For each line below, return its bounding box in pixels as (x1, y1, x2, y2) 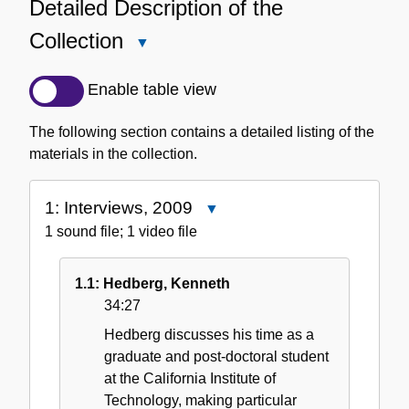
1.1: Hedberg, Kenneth (75, 275, 230, 291)
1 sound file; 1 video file (45, 223, 197, 239)
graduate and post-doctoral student (104, 348, 329, 364)
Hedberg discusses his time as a (104, 326, 314, 342)
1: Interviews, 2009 (45, 197, 193, 217)
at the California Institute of (104, 370, 276, 386)
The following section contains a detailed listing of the (29, 123, 374, 140)
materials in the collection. (29, 145, 197, 162)
